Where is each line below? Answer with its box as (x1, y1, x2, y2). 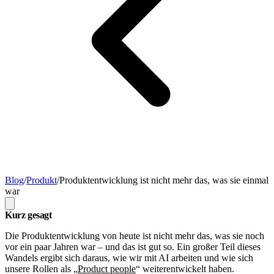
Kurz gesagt (5, 209, 52, 220)
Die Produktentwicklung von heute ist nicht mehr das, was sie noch (5, 230, 264, 241)
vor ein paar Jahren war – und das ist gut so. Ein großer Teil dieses (5, 241, 261, 252)
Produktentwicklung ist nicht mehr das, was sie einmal (59, 174, 268, 185)
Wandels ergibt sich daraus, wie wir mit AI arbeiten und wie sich (5, 252, 253, 263)
